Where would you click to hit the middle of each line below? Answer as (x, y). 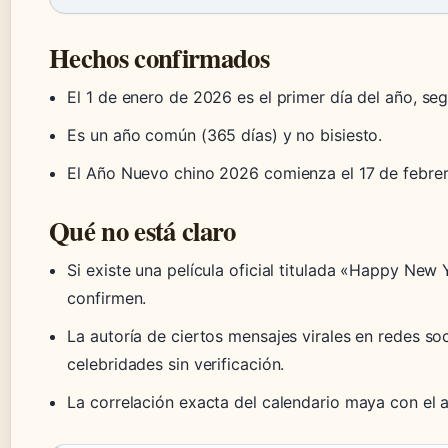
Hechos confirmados (159, 57)
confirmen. (107, 297)
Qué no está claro (142, 230)
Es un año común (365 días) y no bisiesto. (225, 134)
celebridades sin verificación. (176, 363)
